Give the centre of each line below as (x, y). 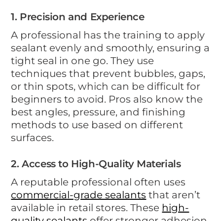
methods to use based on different (97, 125)
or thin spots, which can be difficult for (106, 86)
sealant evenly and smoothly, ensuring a (110, 48)
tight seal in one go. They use (83, 60)
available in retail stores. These (87, 207)
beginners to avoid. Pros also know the (107, 99)
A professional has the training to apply (108, 35)
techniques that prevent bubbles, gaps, (108, 73)
